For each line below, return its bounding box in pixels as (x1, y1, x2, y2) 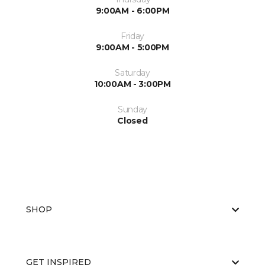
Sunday (117, 104, 148, 115)
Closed (117, 115, 148, 126)
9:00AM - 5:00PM (96, 42, 169, 53)
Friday (120, 31, 145, 41)
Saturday (115, 67, 150, 78)
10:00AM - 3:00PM (94, 79, 171, 89)
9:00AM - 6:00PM (95, 5, 170, 16)
